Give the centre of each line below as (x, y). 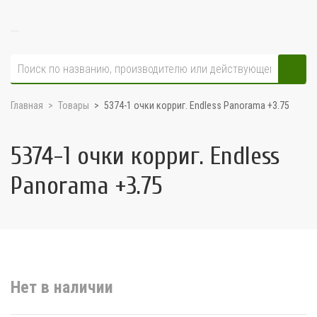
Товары (74, 105)
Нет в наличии (62, 287)
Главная (27, 105)
